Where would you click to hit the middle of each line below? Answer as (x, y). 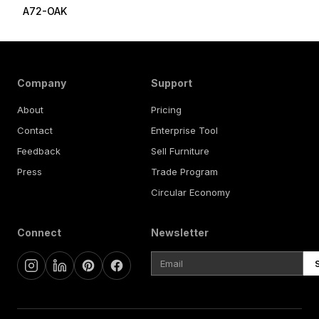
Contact (35, 130)
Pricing (166, 110)
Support (172, 83)
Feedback (39, 151)
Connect (39, 232)
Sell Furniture (180, 151)
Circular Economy (190, 192)
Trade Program (184, 172)
